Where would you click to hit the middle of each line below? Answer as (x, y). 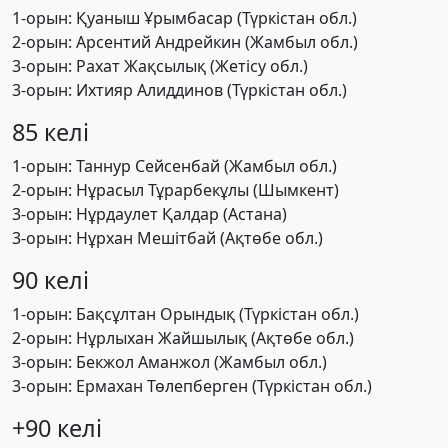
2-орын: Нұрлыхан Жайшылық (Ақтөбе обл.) (183, 338)
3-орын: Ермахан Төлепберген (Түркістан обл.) (192, 386)
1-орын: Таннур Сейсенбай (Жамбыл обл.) (174, 166)
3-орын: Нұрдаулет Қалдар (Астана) (149, 214)
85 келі (50, 132)
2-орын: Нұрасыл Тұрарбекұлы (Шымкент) (175, 190)
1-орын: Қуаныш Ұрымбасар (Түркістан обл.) (184, 18)
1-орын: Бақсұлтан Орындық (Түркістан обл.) (185, 314)
